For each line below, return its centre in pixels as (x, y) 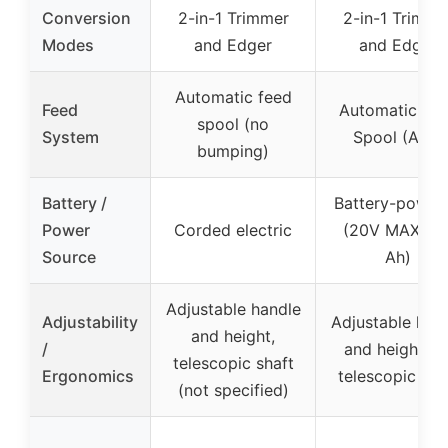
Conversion (86, 17)
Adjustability (90, 321)
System (70, 136)
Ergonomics (88, 375)
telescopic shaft (233, 362)
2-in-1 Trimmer (233, 17)
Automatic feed (233, 96)
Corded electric (233, 229)
